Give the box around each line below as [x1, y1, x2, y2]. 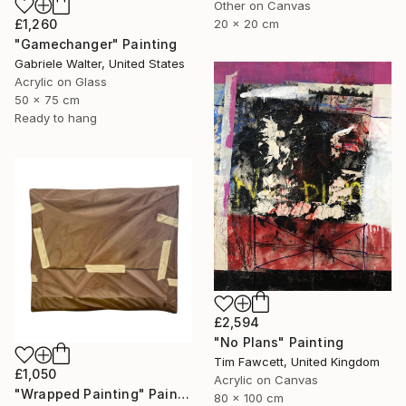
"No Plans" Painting [214, 334, 344, 351]
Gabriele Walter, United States [14, 55, 185, 71]
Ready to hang [14, 110, 97, 125]
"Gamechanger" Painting [14, 35, 178, 52]
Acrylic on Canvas [214, 372, 318, 388]
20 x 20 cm [214, 15, 279, 31]
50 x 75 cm [14, 92, 80, 107]
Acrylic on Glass [14, 73, 107, 89]
